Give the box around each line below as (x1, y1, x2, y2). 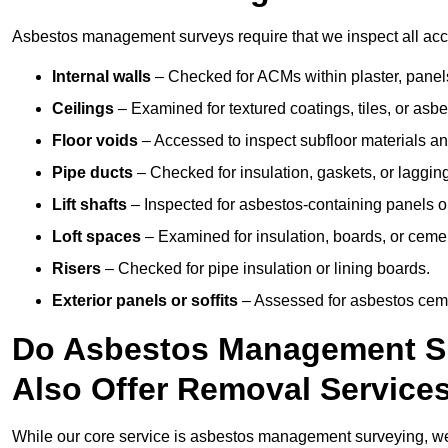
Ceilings (52, 100, 114, 118)
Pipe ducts (52, 164, 133, 182)
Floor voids (52, 132, 138, 150)
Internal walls (52, 68, 151, 86)
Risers (52, 260, 101, 278)
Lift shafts (52, 196, 127, 214)
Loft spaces (52, 228, 141, 246)
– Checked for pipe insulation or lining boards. (101, 260, 430, 278)
